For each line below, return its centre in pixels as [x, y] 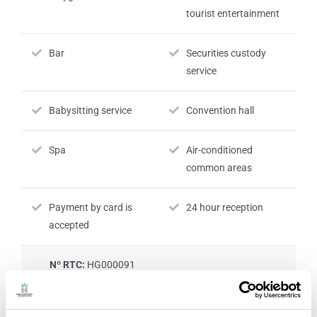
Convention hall [220, 110]
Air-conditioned [219, 150]
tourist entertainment [233, 13]
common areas [219, 167]
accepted [69, 225]
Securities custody [226, 53]
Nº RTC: [68, 264]
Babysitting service [90, 110]
